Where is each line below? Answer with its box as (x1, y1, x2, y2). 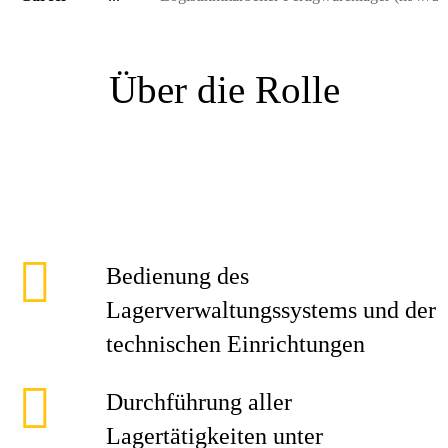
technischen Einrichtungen (106, 331, 365, 357)
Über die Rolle (108, 68, 340, 111)
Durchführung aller (106, 389, 292, 415)
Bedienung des (106, 263, 249, 289)
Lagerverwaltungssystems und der (106, 297, 436, 323)
